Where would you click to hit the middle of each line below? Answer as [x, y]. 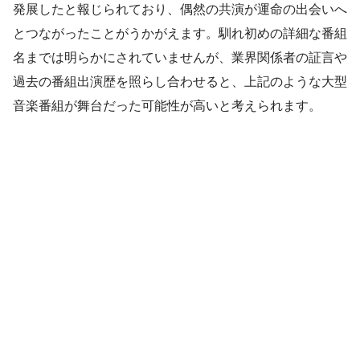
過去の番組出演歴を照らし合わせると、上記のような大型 [180, 82]
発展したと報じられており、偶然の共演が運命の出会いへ [180, 10]
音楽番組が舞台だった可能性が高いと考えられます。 [167, 106]
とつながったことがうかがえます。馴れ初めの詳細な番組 [180, 34]
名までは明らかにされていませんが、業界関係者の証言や [180, 58]
